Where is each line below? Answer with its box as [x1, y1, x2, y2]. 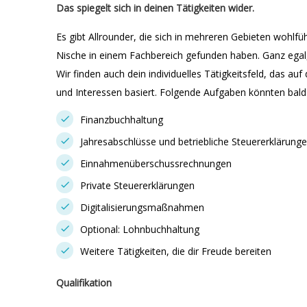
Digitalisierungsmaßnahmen [80, 201, 204, 214]
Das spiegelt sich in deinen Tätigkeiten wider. [56, 1, 254, 14]
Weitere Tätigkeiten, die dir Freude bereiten [80, 245, 271, 258]
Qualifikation [56, 276, 112, 289]
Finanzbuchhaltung [80, 113, 163, 126]
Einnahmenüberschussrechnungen [80, 157, 232, 170]
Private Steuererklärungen [80, 179, 195, 192]
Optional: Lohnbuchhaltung [80, 223, 199, 236]
